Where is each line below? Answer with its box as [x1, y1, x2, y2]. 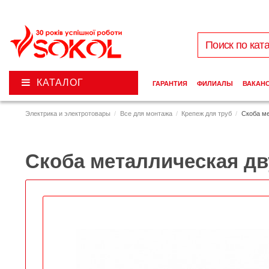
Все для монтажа [119, 110, 172, 118]
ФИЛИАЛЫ [196, 80, 233, 88]
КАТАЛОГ [36, 77, 83, 88]
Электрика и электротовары [25, 110, 110, 118]
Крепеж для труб [181, 110, 232, 118]
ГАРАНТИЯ [152, 80, 187, 88]
